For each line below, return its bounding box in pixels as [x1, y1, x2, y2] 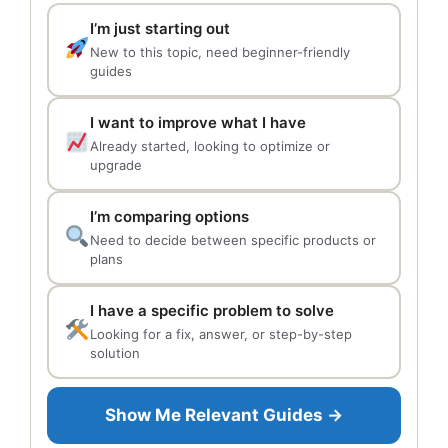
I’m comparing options [89, 207, 249, 226]
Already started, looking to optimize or [89, 138, 330, 154]
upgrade [89, 157, 142, 173]
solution [89, 345, 140, 361]
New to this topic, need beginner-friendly [89, 44, 350, 60]
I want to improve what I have [89, 113, 306, 132]
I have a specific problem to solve [89, 301, 334, 320]
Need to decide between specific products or [89, 232, 376, 248]
